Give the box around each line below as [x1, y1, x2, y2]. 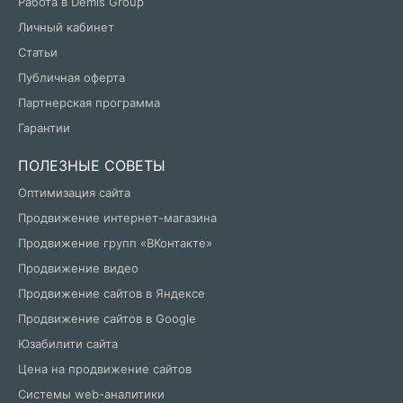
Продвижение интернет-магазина [18, 210, 217, 226]
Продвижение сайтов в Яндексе [18, 286, 205, 301]
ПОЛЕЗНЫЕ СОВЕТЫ [18, 157, 166, 175]
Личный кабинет [18, 20, 114, 35]
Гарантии [18, 121, 70, 136]
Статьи [18, 45, 58, 60]
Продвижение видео [18, 261, 139, 276]
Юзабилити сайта [18, 336, 118, 352]
